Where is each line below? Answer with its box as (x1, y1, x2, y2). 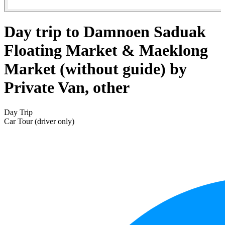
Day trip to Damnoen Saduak (4, 23, 206, 41)
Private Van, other (4, 78, 130, 97)
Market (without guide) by (4, 60, 187, 78)
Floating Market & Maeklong (4, 41, 208, 60)
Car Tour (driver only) (4, 117, 74, 126)
